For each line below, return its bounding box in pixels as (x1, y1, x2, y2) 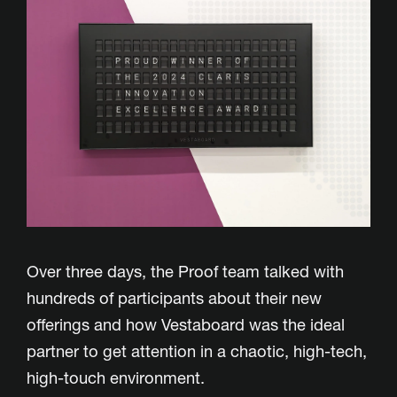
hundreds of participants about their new (27, 288, 322, 309)
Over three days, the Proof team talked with (27, 261, 344, 283)
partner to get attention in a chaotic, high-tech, (27, 341, 367, 362)
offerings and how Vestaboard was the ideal (27, 315, 345, 336)
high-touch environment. (27, 368, 209, 389)
